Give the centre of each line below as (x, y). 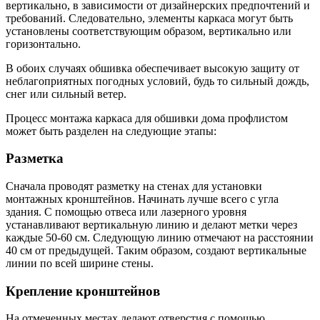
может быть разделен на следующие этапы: (111, 131)
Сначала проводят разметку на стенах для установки (134, 186)
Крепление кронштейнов (83, 291)
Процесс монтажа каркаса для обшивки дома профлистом (147, 118)
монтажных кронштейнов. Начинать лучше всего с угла (142, 199)
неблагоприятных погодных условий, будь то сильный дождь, (157, 81)
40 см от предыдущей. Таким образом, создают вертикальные (156, 250)
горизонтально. (43, 44)
